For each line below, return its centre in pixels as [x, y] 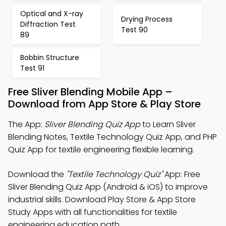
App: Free [181, 174]
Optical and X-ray [52, 14]
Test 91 [32, 68]
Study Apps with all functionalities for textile [93, 212]
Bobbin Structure [50, 58]
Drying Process [147, 19]
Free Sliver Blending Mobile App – [90, 92]
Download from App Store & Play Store [104, 104]
